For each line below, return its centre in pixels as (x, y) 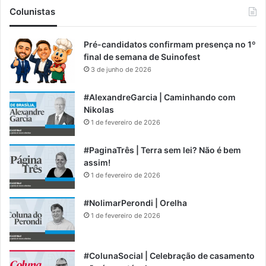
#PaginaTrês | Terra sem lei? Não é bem (162, 150)
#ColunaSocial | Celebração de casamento (169, 256)
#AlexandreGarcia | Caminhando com (160, 97)
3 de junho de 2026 (121, 70)
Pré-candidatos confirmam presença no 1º (170, 45)
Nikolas (99, 110)
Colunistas (32, 12)
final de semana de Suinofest (142, 57)
